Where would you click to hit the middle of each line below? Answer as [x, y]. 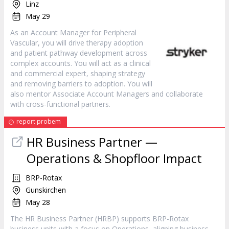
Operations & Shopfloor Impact [114, 158]
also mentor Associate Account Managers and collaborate [107, 94]
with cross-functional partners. [60, 104]
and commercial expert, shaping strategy [78, 73]
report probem [39, 121]
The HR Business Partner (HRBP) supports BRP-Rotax [99, 219]
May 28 [38, 202]
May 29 [38, 16]
